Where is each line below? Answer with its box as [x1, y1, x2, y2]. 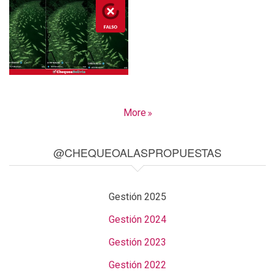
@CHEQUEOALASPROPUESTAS [53, 144, 222, 160]
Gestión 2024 [109, 213, 166, 225]
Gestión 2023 [109, 236, 166, 248]
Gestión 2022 [109, 258, 166, 271]
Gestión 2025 [109, 190, 166, 203]
